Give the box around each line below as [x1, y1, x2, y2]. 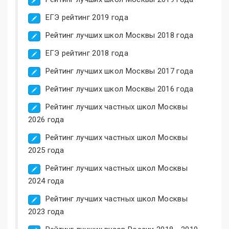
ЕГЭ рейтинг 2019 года [45, 12, 128, 22]
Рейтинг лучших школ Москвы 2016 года [45, 84, 194, 94]
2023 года [28, 207, 64, 216]
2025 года [28, 145, 64, 155]
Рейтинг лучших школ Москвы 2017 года [45, 66, 194, 76]
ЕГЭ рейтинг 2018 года [45, 48, 128, 58]
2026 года [28, 114, 64, 124]
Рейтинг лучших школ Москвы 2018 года [45, 30, 194, 40]
